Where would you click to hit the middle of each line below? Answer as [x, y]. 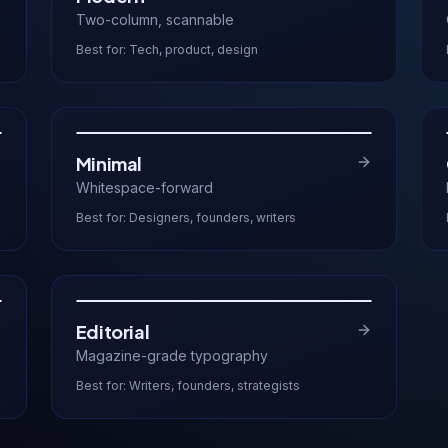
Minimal [109, 163]
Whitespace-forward [144, 187]
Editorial [112, 331]
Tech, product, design [193, 49]
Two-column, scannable [154, 19]
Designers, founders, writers [212, 217]
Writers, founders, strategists [214, 385]
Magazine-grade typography [171, 355]
